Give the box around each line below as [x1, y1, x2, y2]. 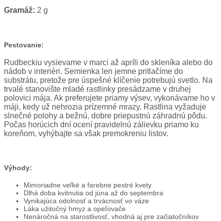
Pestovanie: [4, 41, 44, 49]
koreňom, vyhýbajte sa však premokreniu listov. [4, 129, 168, 138]
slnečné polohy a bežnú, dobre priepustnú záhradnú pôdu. [4, 111, 207, 120]
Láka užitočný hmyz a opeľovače [24, 204, 126, 213]
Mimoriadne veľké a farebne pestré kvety [24, 181, 151, 189]
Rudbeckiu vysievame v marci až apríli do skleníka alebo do [4, 58, 213, 67]
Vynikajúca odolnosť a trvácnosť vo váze [24, 196, 149, 205]
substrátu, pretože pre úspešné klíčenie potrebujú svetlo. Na [4, 75, 213, 84]
